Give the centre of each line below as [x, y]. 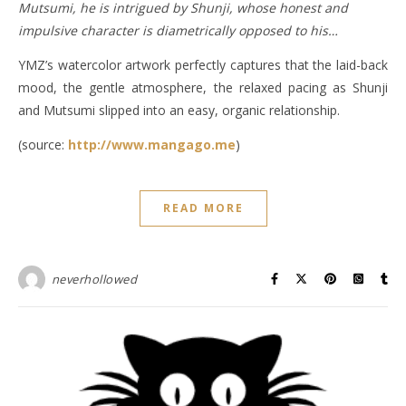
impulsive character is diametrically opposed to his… [178, 30]
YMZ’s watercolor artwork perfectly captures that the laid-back [203, 64]
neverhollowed [94, 279]
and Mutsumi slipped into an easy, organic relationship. [179, 110]
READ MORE [203, 208]
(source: [43, 144]
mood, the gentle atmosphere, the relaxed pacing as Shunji [203, 87]
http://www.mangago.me [152, 144]
